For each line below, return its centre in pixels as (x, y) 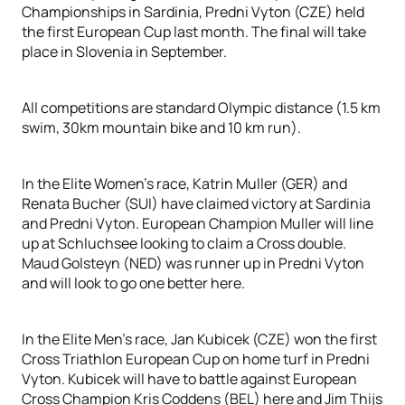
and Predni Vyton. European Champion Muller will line (198, 223)
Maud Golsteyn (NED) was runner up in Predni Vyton (193, 263)
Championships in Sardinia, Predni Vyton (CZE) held (193, 12)
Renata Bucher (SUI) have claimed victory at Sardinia (196, 203)
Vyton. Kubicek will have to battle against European (189, 379)
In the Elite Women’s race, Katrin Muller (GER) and (184, 184)
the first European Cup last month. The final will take (194, 32)
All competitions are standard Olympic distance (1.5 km (201, 108)
